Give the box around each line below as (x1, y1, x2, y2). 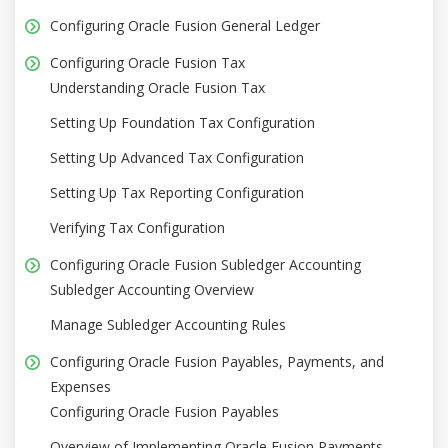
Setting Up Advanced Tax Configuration (50, 147, 304, 167)
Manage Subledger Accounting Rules (50, 314, 286, 334)
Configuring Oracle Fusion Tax (50, 52, 245, 72)
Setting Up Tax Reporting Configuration (50, 182, 304, 202)
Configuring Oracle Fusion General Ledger (50, 15, 320, 35)
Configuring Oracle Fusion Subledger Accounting (50, 254, 361, 274)
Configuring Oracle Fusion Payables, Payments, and (50, 351, 384, 371)
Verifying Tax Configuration (50, 217, 225, 237)
